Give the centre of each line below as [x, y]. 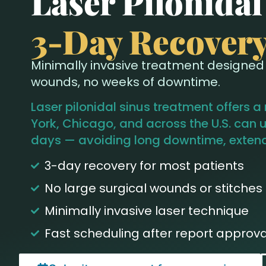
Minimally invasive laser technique [146, 210]
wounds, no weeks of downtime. [126, 82]
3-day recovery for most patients [144, 165]
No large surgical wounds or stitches [153, 188]
